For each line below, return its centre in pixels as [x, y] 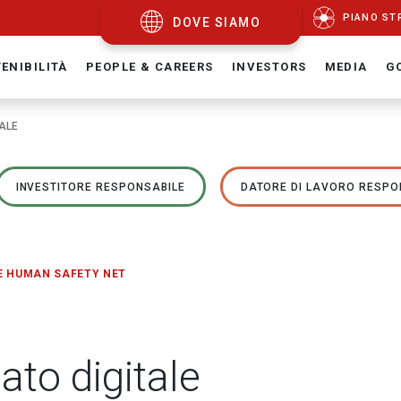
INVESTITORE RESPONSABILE [100, 187]
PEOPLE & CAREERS [149, 67]
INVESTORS [269, 67]
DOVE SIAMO [217, 22]
